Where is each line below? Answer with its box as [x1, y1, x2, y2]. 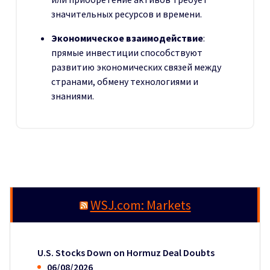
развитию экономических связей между [51, 60, 221, 73]
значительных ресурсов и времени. [51, 7, 202, 20]
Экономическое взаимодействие [51, 31, 203, 44]
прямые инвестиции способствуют [51, 46, 202, 58]
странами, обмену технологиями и [51, 75, 198, 87]
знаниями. [51, 89, 94, 102]
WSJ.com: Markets [90, 196, 191, 213]
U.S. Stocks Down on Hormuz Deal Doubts [37, 246, 215, 259]
